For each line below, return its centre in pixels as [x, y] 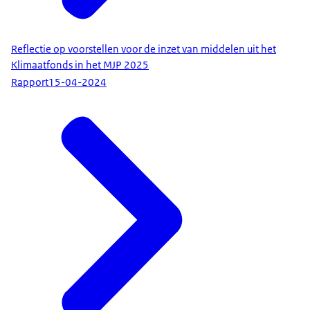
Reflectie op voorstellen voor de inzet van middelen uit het [144, 49]
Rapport [30, 82]
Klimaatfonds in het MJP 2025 [80, 65]
